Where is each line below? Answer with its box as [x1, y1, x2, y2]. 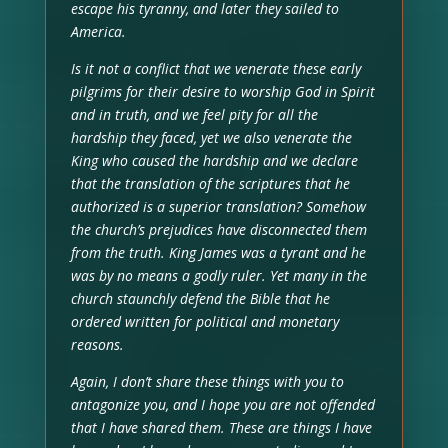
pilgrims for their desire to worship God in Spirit [70, 81, 375, 101]
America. [70, 21, 126, 41]
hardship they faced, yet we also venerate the [70, 127, 352, 147]
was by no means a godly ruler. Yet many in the [70, 265, 367, 285]
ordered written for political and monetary [70, 311, 339, 331]
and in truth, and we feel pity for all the [70, 104, 318, 124]
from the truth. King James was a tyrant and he [70, 242, 366, 262]
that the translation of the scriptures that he [70, 173, 350, 193]
